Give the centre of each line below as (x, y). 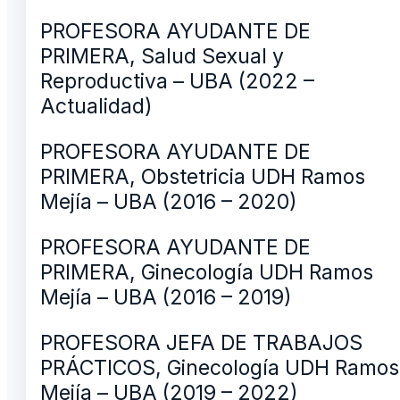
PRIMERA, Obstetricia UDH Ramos (203, 176)
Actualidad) (96, 106)
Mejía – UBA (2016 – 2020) (169, 201)
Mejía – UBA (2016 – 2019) (166, 297)
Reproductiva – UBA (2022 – (177, 81)
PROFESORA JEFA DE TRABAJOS (201, 342)
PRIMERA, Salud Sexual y (162, 56)
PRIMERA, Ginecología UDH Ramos (207, 272)
